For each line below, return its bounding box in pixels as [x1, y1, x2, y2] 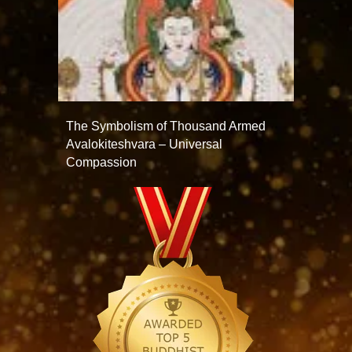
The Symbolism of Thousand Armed [66, 119, 266, 133]
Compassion [66, 156, 137, 169]
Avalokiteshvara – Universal [66, 137, 222, 151]
